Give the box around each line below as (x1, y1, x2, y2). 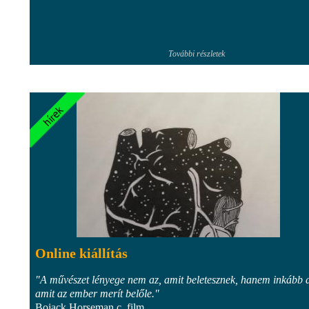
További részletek (168, 48, 225, 59)
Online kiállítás (35, 245, 128, 261)
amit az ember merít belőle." (35, 287, 159, 299)
